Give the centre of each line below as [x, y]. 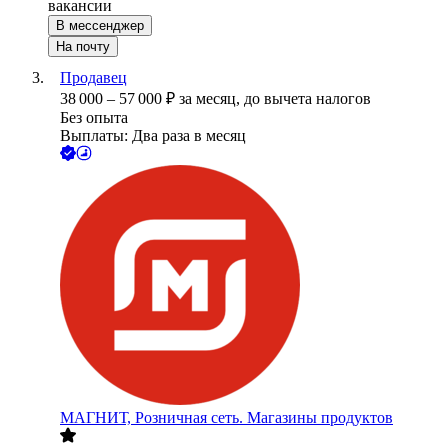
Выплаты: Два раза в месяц [153, 136]
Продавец [93, 78]
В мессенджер [100, 26]
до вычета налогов [307, 99]
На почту [83, 47]
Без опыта [94, 118]
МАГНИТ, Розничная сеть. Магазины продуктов [226, 418]
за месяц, [211, 99]
